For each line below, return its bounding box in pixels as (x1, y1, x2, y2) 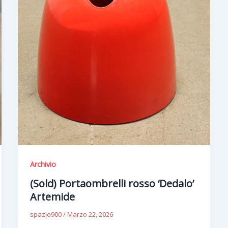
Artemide (30, 190, 75, 204)
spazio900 (30, 210, 63, 219)
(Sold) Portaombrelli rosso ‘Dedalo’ (30, 177, 194, 191)
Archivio (30, 159, 56, 169)
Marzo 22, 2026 (67, 210, 113, 219)
